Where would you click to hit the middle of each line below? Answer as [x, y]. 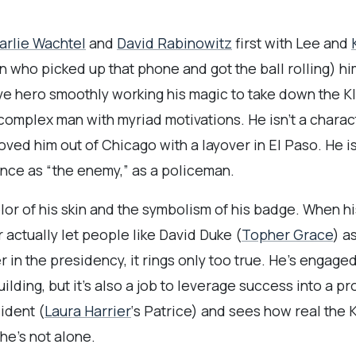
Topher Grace [287, 235]
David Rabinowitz [174, 43]
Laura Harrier [88, 311]
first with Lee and [292, 43]
